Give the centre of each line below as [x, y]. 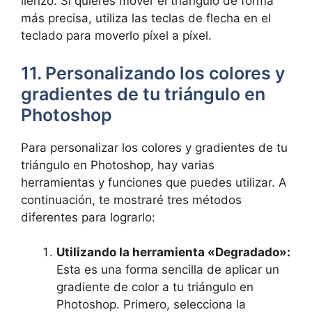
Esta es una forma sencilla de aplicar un [168, 270]
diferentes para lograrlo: [88, 217]
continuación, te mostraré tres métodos [131, 200]
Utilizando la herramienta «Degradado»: [173, 252]
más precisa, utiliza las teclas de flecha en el [146, 18]
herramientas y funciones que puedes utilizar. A [154, 182]
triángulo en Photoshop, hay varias [118, 165]
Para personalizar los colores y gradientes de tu [154, 147]
